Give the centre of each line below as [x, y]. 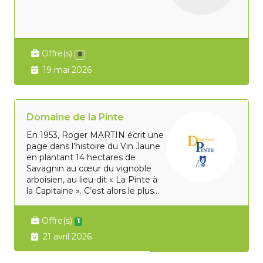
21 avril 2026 [68, 236]
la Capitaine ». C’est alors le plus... [93, 190]
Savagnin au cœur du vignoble [89, 168]
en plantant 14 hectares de [81, 157]
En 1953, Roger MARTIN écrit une [95, 135]
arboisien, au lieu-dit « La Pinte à [92, 179]
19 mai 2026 [68, 70]
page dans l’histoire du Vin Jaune [94, 146]
